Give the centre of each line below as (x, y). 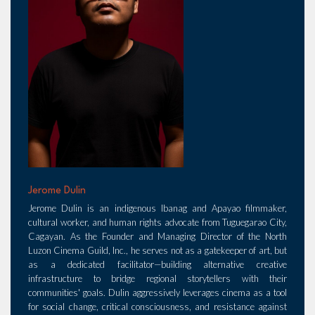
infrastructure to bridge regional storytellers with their (157, 279)
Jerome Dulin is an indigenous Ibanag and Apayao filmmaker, (157, 208)
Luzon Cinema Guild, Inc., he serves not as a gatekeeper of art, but (157, 251)
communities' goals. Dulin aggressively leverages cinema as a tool (157, 293)
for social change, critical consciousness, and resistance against (157, 307)
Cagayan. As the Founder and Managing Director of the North (157, 237)
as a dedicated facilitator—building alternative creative (157, 265)
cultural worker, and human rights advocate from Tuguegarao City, (157, 223)
